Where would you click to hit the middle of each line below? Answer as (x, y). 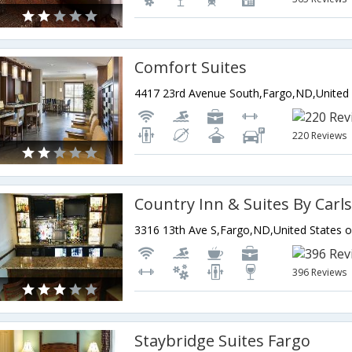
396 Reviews (320, 272)
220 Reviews (320, 136)
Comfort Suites (191, 67)
